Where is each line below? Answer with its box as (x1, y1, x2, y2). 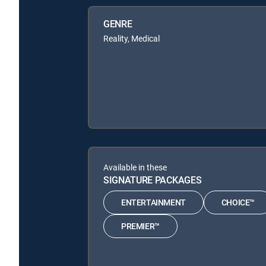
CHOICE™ (221, 197, 255, 208)
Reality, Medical (103, 32, 160, 44)
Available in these (103, 161, 167, 173)
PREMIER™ (121, 220, 160, 232)
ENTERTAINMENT (121, 197, 186, 208)
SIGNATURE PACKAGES (103, 173, 202, 186)
